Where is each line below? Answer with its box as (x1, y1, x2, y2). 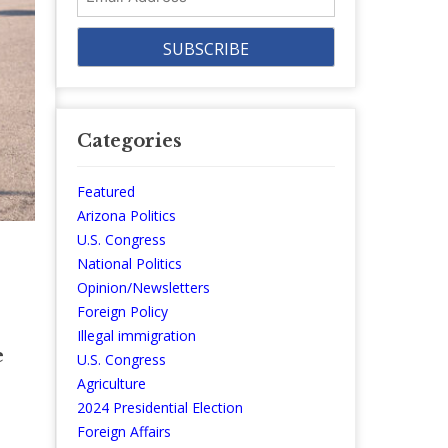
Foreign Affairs (77, 422, 171, 442)
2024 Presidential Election (77, 398, 243, 418)
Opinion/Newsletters (77, 278, 210, 298)
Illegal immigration (77, 326, 196, 346)
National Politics (77, 254, 182, 274)
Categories (77, 130, 182, 153)
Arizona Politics (77, 206, 176, 226)
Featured (77, 182, 135, 202)
